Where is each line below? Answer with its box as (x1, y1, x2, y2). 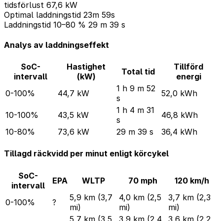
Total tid (121, 67, 155, 77)
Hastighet (67, 62, 106, 72)
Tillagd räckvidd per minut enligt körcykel (4, 148, 169, 159)
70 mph (128, 175, 157, 185)
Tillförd (174, 62, 203, 72)
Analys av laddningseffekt (4, 39, 109, 50)
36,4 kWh (161, 127, 197, 137)
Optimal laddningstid (4, 9, 81, 20)
